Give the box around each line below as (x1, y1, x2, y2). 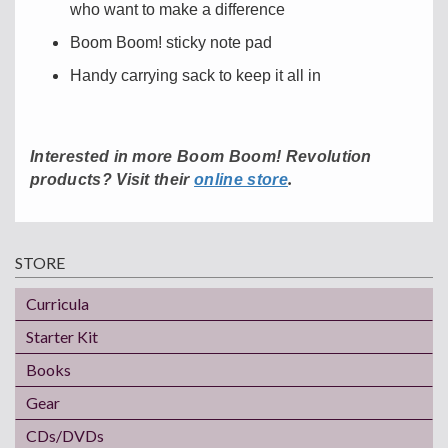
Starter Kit (26, 326, 98, 346)
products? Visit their (30, 170, 195, 188)
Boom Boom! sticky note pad (70, 33, 272, 51)
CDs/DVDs (26, 425, 104, 445)
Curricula (26, 293, 89, 313)
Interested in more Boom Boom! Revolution (30, 147, 372, 165)
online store (194, 170, 288, 188)
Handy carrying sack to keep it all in (70, 66, 321, 84)
